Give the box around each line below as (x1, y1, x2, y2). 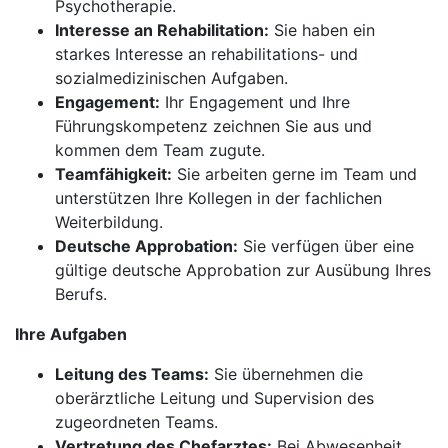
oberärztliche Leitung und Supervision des (55, 388, 374, 408)
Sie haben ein (269, 20, 375, 40)
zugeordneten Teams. (55, 412, 218, 432)
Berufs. (55, 284, 107, 304)
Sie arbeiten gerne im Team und (172, 164, 417, 184)
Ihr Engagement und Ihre (160, 92, 350, 112)
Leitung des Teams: (55, 364, 209, 384)
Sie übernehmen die (209, 364, 363, 384)
